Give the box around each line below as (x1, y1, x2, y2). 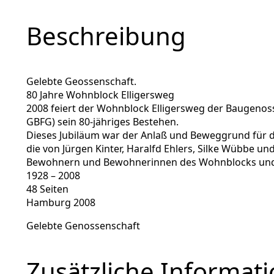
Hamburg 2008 (26, 196, 95, 210)
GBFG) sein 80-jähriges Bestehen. (26, 115, 179, 129)
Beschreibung (26, 19, 186, 53)
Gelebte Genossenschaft (26, 219, 140, 233)
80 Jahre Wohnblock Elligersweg (26, 88, 174, 102)
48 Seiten (26, 182, 68, 196)
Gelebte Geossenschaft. (26, 75, 136, 89)
